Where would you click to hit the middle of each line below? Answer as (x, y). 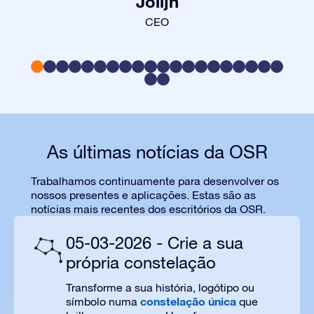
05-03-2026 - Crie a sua (155, 243)
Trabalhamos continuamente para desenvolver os (155, 181)
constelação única (188, 301)
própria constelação (141, 262)
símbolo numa (103, 301)
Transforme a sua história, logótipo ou (160, 287)
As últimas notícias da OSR (157, 152)
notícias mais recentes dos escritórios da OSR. (148, 209)
